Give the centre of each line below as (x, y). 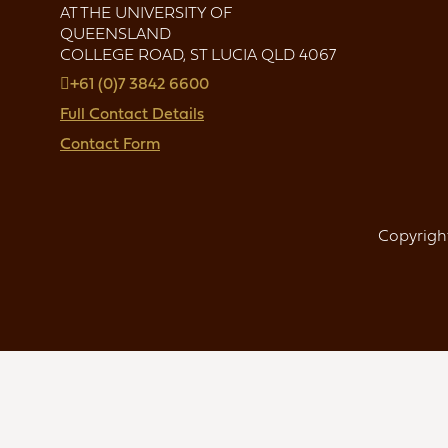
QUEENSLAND (115, 33)
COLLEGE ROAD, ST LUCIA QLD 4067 (198, 54)
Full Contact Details (132, 113)
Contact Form (110, 143)
